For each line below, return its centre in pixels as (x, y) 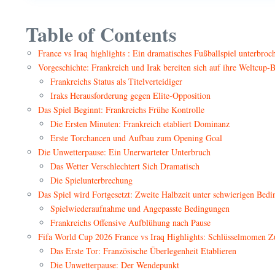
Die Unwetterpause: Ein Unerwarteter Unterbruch (124, 152)
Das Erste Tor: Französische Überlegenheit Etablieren (143, 251)
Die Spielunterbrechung (91, 180)
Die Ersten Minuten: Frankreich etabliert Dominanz (140, 124)
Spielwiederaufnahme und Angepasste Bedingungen (140, 209)
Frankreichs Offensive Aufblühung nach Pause (130, 223)
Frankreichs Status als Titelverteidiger (116, 82)
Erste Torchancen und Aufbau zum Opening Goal (136, 138)
